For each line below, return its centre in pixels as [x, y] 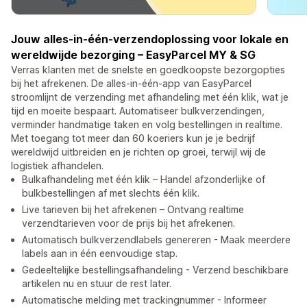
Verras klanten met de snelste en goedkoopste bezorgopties [148, 70]
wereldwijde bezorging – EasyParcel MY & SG [133, 55]
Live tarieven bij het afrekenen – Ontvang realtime [133, 210]
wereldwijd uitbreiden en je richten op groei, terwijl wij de [138, 152]
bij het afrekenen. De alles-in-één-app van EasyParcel [131, 84]
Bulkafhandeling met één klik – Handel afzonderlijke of [144, 180]
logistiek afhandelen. [57, 166]
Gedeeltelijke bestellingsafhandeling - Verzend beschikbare [155, 270]
